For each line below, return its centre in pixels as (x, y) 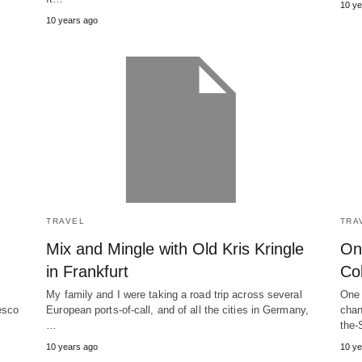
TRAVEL (66, 221)
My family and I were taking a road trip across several (174, 295)
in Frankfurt (88, 272)
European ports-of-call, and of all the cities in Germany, (177, 310)
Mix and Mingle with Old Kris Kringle (175, 249)
